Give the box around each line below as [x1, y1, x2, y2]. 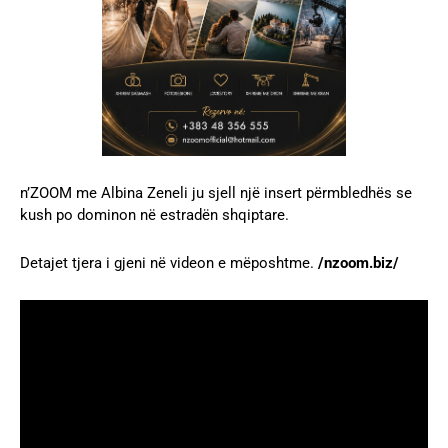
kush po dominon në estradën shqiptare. [20, 205, 289, 224]
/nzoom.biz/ [318, 253, 399, 272]
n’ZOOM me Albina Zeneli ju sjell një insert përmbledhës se [20, 183, 412, 202]
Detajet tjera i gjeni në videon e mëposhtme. [20, 253, 318, 272]
